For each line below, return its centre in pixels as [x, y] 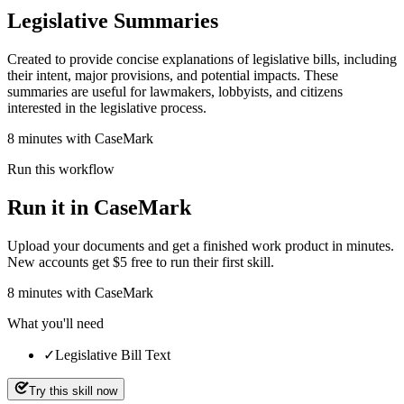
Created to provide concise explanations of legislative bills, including [202, 59]
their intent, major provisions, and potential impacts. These [173, 75]
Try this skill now [73, 390]
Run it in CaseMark [99, 207]
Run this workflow [61, 169]
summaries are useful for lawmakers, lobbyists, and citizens [175, 91]
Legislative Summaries [113, 20]
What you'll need [55, 323]
